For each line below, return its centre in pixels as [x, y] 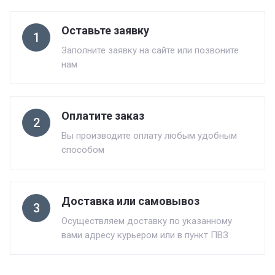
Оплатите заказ [103, 116]
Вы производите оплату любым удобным [149, 136]
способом [83, 150]
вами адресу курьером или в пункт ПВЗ [145, 235]
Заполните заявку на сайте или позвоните [150, 50]
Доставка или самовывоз [130, 201]
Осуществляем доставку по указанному [147, 221]
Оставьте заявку [105, 30]
